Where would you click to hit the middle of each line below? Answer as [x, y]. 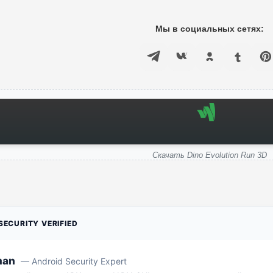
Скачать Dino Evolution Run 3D [210, 155]
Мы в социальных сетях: [210, 29]
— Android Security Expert [74, 261]
